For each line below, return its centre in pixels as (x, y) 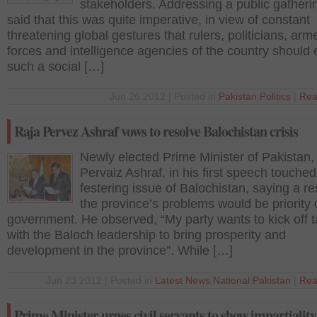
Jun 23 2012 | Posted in (100, 281)
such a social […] (56, 67)
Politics (275, 97)
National (231, 281)
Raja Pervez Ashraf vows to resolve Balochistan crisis (156, 131)
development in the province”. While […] (120, 250)
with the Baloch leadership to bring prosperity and (146, 235)
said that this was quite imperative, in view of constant (158, 20)
